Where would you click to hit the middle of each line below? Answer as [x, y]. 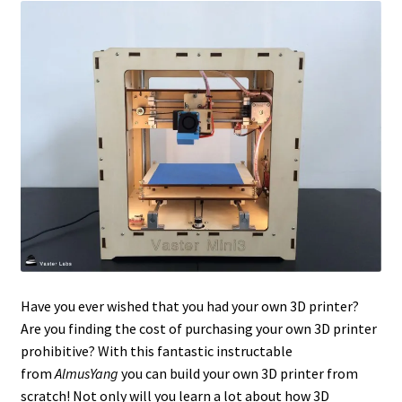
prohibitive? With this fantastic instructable [156, 351]
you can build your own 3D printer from [239, 374]
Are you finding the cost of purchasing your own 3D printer [198, 329]
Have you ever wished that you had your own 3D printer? [189, 306]
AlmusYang [87, 374]
